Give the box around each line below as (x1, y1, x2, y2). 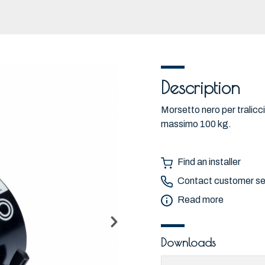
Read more (177, 195, 224, 205)
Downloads (161, 235, 216, 250)
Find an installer (177, 157, 241, 167)
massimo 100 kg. (161, 119, 231, 130)
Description (161, 77, 240, 98)
